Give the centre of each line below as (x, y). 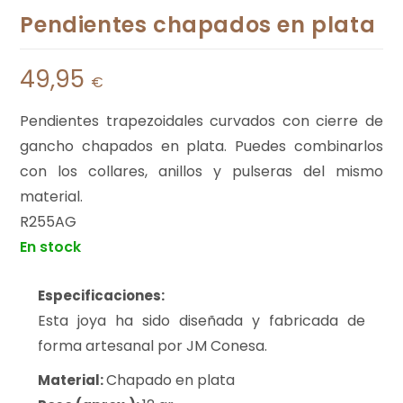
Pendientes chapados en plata (198, 24)
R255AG (49, 221)
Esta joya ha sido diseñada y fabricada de (201, 320)
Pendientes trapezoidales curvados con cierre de (201, 121)
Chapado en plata (171, 380)
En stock (51, 246)
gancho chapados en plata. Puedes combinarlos (201, 146)
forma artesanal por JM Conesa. (153, 345)
